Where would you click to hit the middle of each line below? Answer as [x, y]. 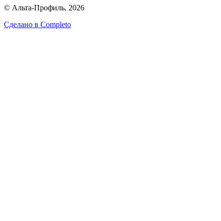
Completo [56, 24]
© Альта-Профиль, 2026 [44, 7]
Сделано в [22, 24]
